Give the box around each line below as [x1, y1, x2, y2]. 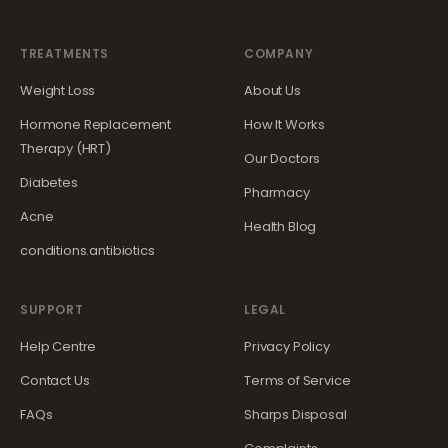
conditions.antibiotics [20, 241, 155, 260]
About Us [244, 81, 301, 100]
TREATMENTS [20, 45, 109, 62]
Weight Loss [20, 81, 96, 100]
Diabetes [20, 173, 78, 192]
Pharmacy [244, 183, 310, 202]
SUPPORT [20, 301, 84, 318]
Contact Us [20, 371, 90, 390]
